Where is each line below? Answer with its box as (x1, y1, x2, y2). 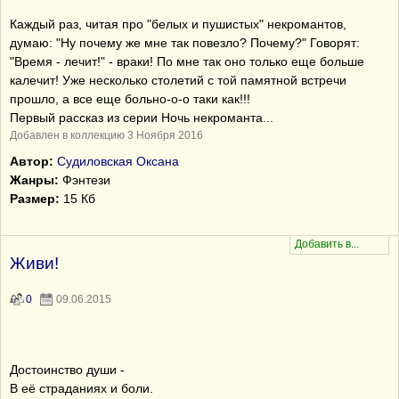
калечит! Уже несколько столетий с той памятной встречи (10, 73, 346, 87)
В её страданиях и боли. (10, 381, 153, 395)
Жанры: (10, 173, 59, 187)
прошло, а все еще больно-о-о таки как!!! (10, 92, 250, 106)
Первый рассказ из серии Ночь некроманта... (10, 110, 273, 125)
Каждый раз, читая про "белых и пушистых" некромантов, (10, 17, 346, 31)
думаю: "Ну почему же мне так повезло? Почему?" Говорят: (10, 36, 360, 50)
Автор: (10, 154, 53, 168)
